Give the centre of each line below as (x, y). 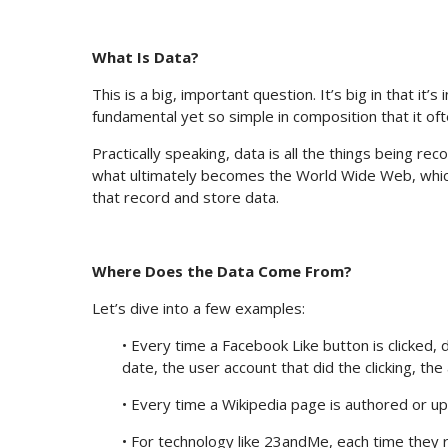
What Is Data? (145, 57)
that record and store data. (185, 197)
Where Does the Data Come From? (222, 271)
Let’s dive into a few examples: (198, 308)
